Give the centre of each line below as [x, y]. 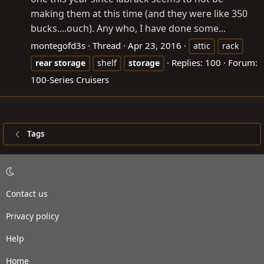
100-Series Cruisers [70, 80]
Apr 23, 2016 [155, 46]
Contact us [27, 194]
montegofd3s [58, 46]
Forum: [243, 63]
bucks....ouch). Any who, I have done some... [128, 29]
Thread [107, 46]
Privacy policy [32, 216]
